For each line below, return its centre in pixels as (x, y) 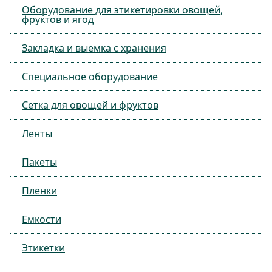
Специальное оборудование (90, 76)
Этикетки (43, 248)
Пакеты (39, 162)
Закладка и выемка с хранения (94, 48)
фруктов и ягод (58, 19)
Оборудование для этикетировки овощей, (122, 10)
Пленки (39, 191)
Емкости (42, 219)
